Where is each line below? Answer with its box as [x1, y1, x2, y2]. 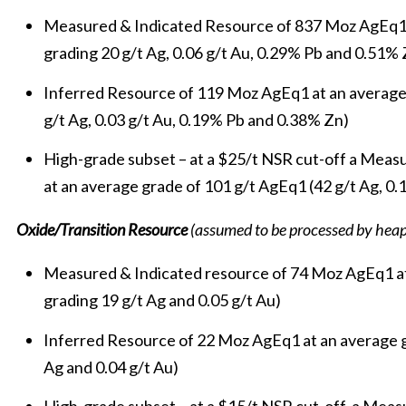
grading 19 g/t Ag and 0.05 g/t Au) [43, 290, 281, 310]
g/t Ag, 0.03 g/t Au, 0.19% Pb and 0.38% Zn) [43, 109, 349, 130]
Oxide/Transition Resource [16, 219, 190, 239]
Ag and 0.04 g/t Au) [43, 356, 179, 377]
